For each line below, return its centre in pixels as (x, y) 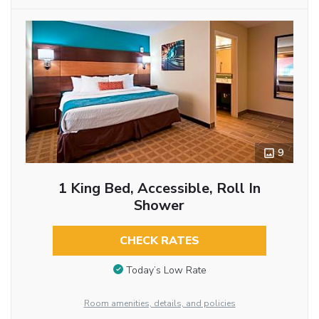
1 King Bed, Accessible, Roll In (159, 189)
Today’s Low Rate (166, 270)
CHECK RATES (159, 241)
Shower (159, 206)
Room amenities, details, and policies (159, 303)
